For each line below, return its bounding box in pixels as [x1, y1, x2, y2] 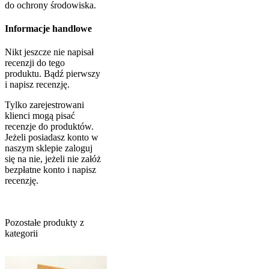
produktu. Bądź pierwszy [5, 68, 100, 79]
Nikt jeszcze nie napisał [5, 47, 94, 58]
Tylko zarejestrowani [5, 100, 84, 110]
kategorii [5, 228, 38, 239]
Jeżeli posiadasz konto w [5, 132, 98, 143]
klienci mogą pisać [5, 110, 75, 121]
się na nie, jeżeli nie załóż [5, 154, 101, 165]
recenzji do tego [5, 58, 65, 68]
